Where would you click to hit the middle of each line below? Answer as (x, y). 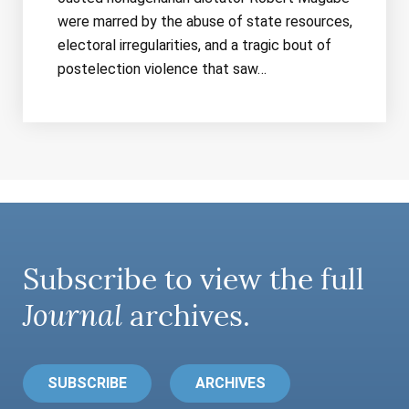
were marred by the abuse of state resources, (204, 21)
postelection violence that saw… (162, 68)
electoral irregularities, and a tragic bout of (194, 45)
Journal (73, 316)
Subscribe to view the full (194, 279)
